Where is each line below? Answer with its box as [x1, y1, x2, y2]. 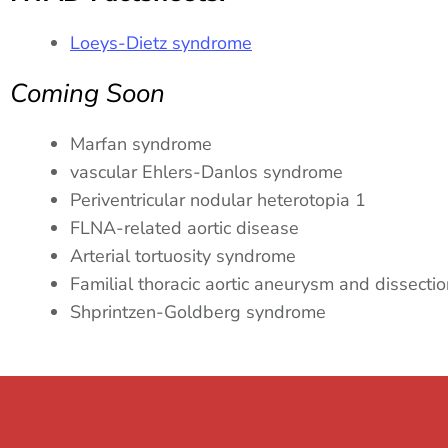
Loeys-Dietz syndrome [70, 31, 252, 55]
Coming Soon [10, 76, 165, 111]
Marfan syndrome [70, 132, 212, 156]
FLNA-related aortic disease [70, 216, 299, 240]
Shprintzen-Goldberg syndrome [70, 300, 326, 324]
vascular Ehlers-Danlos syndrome [70, 160, 343, 184]
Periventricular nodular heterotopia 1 [70, 188, 366, 212]
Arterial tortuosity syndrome [70, 244, 296, 268]
